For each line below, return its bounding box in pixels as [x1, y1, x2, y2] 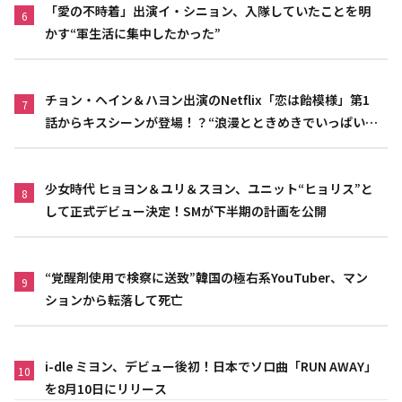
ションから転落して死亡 [45, 291, 183, 309]
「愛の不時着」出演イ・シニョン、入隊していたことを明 [45, 2, 371, 20]
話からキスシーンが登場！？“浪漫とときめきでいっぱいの [45, 113, 378, 131]
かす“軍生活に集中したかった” [45, 24, 221, 42]
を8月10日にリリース [45, 380, 167, 398]
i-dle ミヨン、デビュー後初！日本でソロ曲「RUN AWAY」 [45, 357, 377, 375]
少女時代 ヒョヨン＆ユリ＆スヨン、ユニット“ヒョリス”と [45, 179, 373, 197]
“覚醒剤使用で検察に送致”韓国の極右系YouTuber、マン [45, 268, 368, 286]
